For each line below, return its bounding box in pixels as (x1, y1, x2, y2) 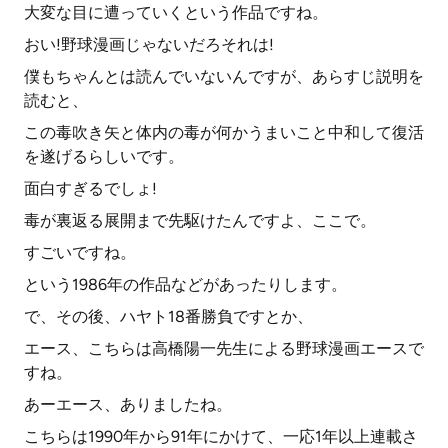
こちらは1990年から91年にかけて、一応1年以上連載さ (24, 427, 418, 446)
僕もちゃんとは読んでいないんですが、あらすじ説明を (24, 67, 424, 86)
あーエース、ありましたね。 (24, 395, 232, 414)
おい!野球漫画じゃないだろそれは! (24, 35, 274, 54)
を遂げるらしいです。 (24, 147, 184, 166)
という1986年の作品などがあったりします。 (24, 275, 347, 294)
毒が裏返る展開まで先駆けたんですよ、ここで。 (24, 211, 376, 230)
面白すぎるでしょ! (24, 179, 157, 198)
